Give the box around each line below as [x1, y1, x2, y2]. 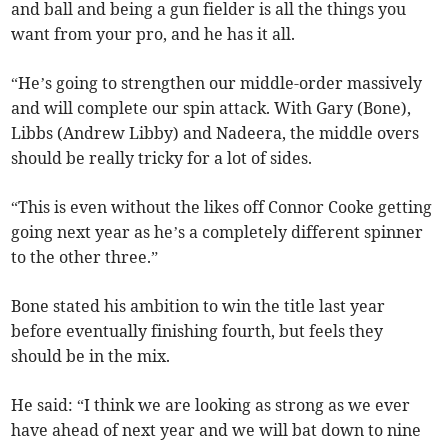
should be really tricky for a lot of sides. [11, 147, 313, 168]
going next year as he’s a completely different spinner [11, 221, 424, 242]
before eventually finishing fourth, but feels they [11, 320, 384, 341]
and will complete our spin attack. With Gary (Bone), [11, 97, 412, 118]
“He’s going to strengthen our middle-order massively [11, 72, 423, 93]
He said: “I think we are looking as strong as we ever [11, 394, 411, 415]
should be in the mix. [11, 345, 171, 366]
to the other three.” [11, 246, 159, 267]
